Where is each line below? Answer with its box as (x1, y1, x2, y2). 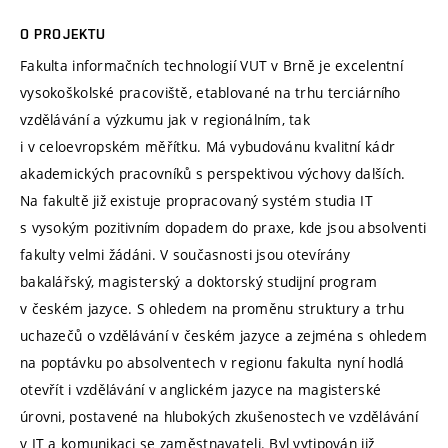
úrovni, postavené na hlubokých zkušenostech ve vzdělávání (20, 406, 418, 426)
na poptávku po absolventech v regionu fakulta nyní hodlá (20, 352, 405, 372)
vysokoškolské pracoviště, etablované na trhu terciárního (20, 82, 401, 102)
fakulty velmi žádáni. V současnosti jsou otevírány (20, 244, 350, 264)
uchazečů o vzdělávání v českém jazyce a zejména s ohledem (20, 325, 427, 345)
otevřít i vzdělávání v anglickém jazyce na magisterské (20, 379, 382, 399)
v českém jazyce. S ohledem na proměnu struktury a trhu (20, 298, 405, 318)
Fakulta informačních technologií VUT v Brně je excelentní (20, 55, 403, 75)
